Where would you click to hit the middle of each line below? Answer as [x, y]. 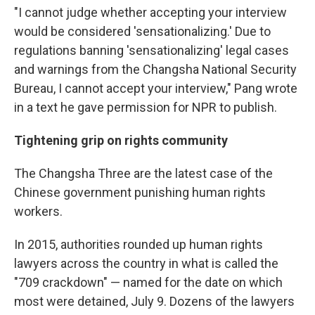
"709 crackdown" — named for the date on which [148, 283]
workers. [38, 212]
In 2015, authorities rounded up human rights [139, 245]
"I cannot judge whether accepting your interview [150, 13]
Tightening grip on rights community [121, 141]
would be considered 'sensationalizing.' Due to [142, 32]
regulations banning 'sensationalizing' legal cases [152, 51]
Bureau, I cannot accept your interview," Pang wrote [156, 89]
